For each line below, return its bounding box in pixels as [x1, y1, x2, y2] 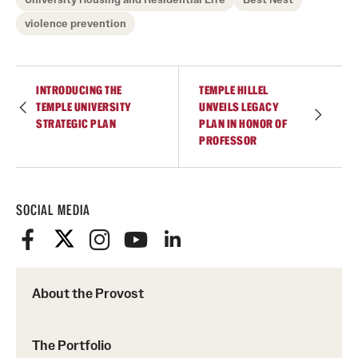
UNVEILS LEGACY [199, 100, 279, 115]
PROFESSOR [199, 133, 257, 149]
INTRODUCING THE [36, 83, 122, 98]
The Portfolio [32, 337, 111, 354]
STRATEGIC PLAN [36, 117, 116, 132]
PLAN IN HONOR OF [199, 117, 287, 132]
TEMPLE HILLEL [199, 83, 268, 98]
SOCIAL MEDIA [16, 201, 90, 219]
